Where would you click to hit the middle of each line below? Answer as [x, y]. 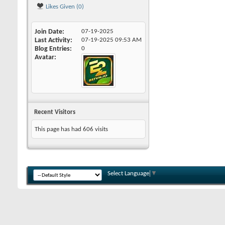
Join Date [48, 32]
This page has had [59, 129]
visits [101, 129]
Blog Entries [52, 49]
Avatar [44, 58]
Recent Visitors [55, 112]
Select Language [128, 174]
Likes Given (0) [64, 7]
